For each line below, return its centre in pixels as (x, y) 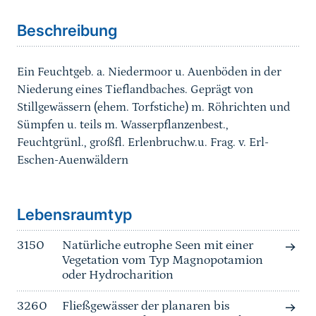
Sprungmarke (56, 175)
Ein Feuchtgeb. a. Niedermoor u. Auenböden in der (149, 72)
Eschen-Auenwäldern (73, 160)
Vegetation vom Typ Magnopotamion (163, 261)
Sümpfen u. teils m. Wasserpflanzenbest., (123, 125)
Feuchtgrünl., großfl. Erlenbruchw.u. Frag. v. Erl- (143, 143)
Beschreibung (67, 31)
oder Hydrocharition (118, 275)
